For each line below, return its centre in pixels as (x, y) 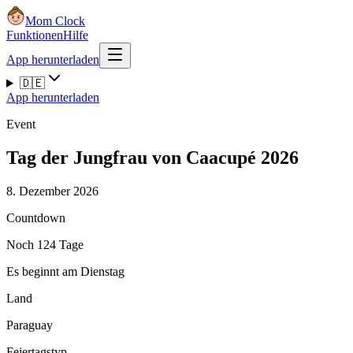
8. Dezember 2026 (52, 191)
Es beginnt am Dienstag (65, 271)
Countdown (36, 217)
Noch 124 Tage (45, 244)
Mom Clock (55, 21)
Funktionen (35, 35)
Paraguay (30, 325)
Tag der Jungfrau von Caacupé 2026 (152, 157)
